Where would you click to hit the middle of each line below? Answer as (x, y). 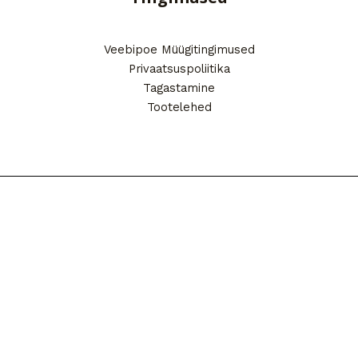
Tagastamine (179, 88)
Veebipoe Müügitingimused (179, 49)
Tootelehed (179, 107)
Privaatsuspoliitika (179, 68)
